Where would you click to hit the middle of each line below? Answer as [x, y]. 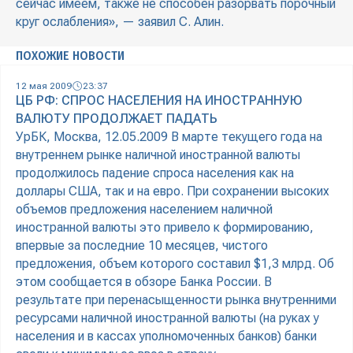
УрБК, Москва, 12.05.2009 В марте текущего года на [169, 137]
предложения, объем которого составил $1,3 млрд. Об [175, 264]
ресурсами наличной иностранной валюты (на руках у [167, 318]
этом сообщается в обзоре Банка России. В [144, 282]
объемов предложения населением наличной [144, 210]
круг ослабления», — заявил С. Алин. [120, 22]
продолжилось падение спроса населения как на [155, 173]
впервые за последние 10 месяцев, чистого [142, 246]
